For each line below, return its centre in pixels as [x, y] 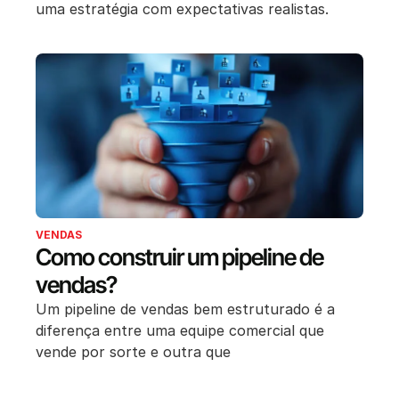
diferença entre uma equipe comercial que [180, 331]
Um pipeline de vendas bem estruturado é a [185, 309]
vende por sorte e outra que [133, 352]
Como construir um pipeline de [179, 257]
